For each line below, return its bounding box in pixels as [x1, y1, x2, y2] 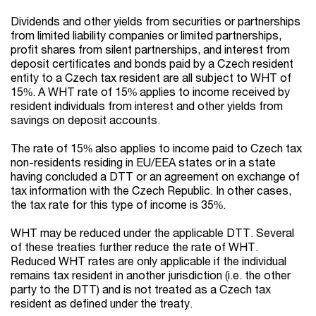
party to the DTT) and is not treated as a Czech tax [11, 282, 271, 296]
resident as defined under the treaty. [11, 296, 193, 310]
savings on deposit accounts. [11, 113, 160, 127]
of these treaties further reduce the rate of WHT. [11, 240, 258, 254]
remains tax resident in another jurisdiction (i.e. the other [11, 268, 291, 282]
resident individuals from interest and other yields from [11, 99, 283, 113]
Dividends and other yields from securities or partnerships [11, 14, 300, 28]
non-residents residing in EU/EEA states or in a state [11, 155, 276, 169]
